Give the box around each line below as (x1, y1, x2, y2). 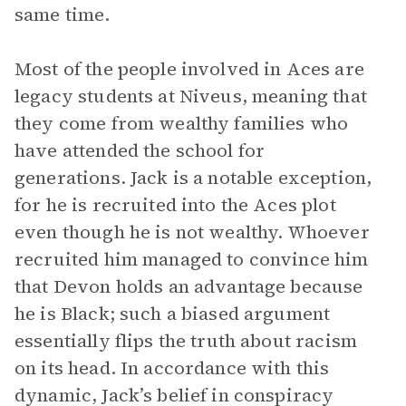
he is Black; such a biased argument (14, 301, 331, 326)
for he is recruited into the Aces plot (14, 192, 336, 217)
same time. (14, 2, 111, 27)
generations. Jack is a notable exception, (14, 165, 372, 190)
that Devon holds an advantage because (14, 274, 363, 299)
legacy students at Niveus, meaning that (14, 83, 367, 109)
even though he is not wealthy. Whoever (14, 219, 370, 245)
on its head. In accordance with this (14, 355, 330, 381)
